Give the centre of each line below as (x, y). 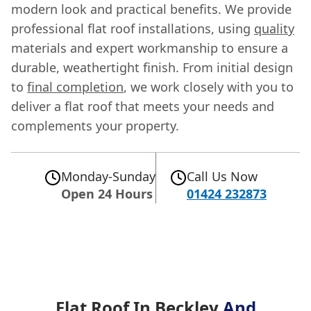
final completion (75, 86)
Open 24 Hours (107, 193)
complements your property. (95, 125)
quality (274, 28)
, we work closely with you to (209, 86)
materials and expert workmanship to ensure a (150, 48)
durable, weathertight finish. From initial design (152, 67)
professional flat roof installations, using (133, 28)
